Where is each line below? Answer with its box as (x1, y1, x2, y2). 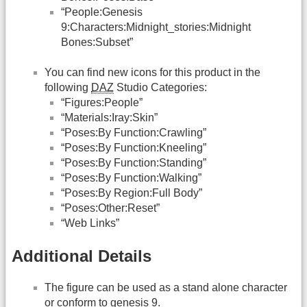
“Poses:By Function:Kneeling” (61, 142, 206, 154)
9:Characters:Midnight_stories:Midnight (61, 21, 251, 33)
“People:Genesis (61, 5, 143, 18)
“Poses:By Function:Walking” (61, 172, 201, 184)
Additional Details (12, 246, 151, 265)
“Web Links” (61, 217, 119, 230)
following (45, 82, 91, 94)
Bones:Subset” (61, 36, 133, 48)
